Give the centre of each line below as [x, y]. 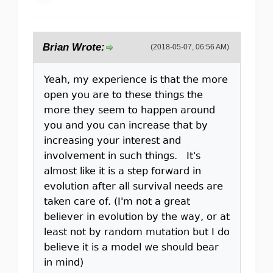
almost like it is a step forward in [122, 172]
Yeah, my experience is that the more [136, 80]
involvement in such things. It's [122, 157]
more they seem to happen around [129, 111]
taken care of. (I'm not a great [117, 202]
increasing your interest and [112, 141]
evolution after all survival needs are [133, 187]
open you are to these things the [123, 96]
